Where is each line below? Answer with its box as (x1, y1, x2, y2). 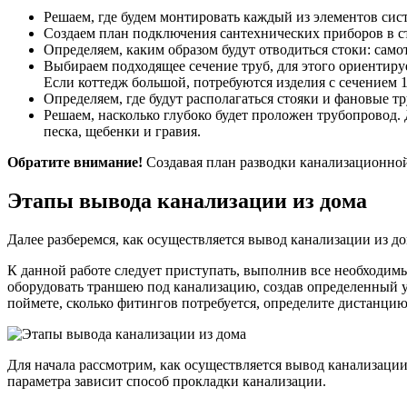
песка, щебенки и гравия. (44, 124, 201, 140)
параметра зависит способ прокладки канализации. (7, 373, 326, 390)
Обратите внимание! (7, 154, 143, 171)
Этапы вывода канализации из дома (7, 189, 367, 213)
